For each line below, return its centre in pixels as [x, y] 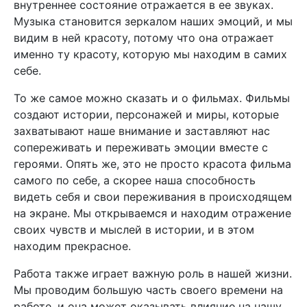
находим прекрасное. [72, 246]
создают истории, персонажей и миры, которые [146, 114]
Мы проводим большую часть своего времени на [148, 290]
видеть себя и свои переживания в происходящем [153, 197]
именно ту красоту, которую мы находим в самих [150, 54]
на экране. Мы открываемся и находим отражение [152, 213]
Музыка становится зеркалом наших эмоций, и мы [153, 21]
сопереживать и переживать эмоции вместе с [141, 147]
